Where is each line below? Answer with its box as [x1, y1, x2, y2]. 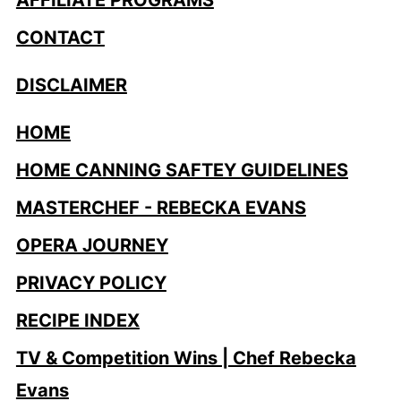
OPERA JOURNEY [15, 234, 168, 256]
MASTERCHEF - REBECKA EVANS [15, 196, 306, 218]
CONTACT [15, 26, 105, 48]
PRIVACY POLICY [15, 271, 166, 294]
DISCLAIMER [15, 73, 127, 96]
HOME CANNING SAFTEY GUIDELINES [15, 158, 348, 181]
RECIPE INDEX [15, 309, 140, 331]
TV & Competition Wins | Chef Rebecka [15, 346, 356, 369]
